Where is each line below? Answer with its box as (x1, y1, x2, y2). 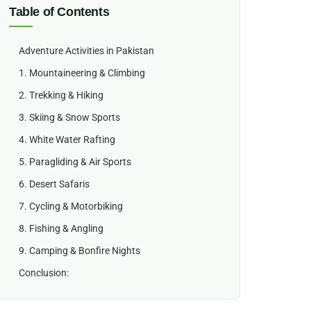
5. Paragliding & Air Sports (18, 156, 131, 167)
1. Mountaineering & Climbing (18, 67, 145, 78)
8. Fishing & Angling (18, 223, 103, 234)
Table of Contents (8, 5, 110, 19)
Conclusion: (18, 267, 69, 278)
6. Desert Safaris (18, 178, 90, 190)
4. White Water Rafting (18, 134, 115, 145)
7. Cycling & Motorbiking (18, 201, 123, 212)
